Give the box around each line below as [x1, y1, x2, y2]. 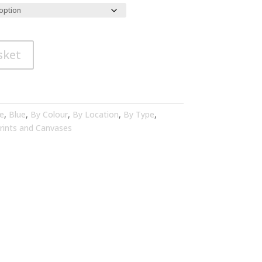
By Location [72, 109, 119, 120]
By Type [123, 109, 154, 120]
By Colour [30, 109, 68, 120]
